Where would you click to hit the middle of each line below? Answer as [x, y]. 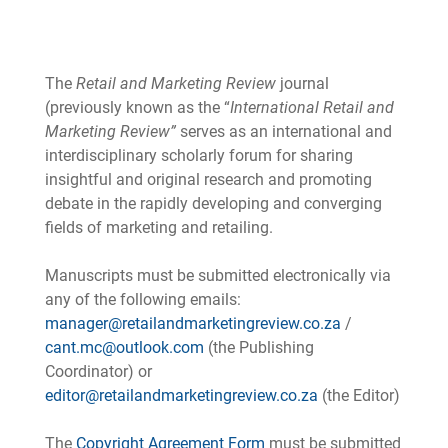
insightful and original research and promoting [208, 180]
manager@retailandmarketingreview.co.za [192, 324]
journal [304, 84]
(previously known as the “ [137, 108]
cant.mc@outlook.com [124, 348]
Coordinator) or [98, 372]
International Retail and [311, 108]
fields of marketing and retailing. [158, 228]
